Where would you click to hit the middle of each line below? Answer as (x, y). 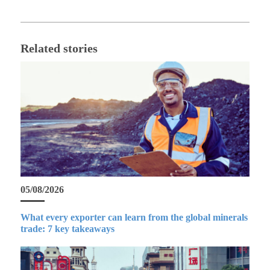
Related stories (59, 49)
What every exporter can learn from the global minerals (134, 217)
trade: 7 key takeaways (67, 228)
